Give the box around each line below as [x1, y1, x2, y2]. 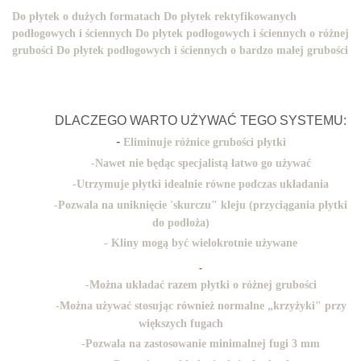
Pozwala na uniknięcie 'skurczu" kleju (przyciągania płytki [58, 199, 347, 211]
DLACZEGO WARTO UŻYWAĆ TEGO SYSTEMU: [55, 114, 346, 127]
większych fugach [138, 317, 223, 330]
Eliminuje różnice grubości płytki [122, 136, 286, 148]
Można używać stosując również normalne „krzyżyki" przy [59, 300, 346, 312]
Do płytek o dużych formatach [12, 10, 160, 23]
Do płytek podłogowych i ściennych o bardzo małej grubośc [56, 44, 345, 56]
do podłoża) [151, 217, 210, 229]
